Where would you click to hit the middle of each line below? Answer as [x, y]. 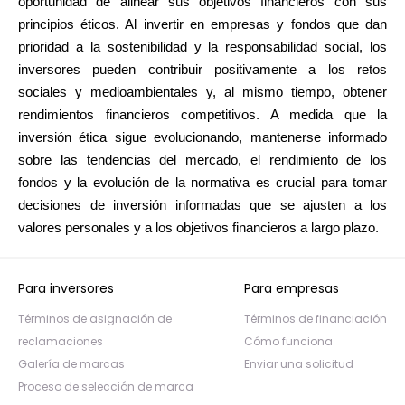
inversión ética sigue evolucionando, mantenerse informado [202, 137]
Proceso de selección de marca [106, 386]
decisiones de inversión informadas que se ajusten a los [202, 205]
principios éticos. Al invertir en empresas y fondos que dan [202, 24]
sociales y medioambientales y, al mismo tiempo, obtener [202, 92]
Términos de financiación [316, 319]
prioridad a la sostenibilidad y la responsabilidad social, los [202, 47]
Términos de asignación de [95, 319]
